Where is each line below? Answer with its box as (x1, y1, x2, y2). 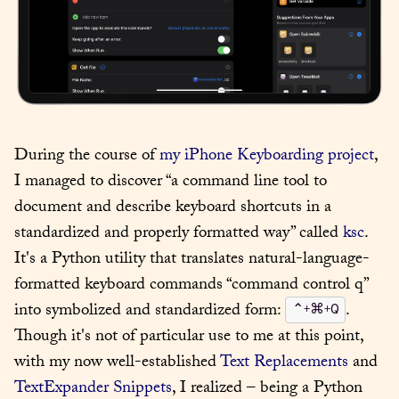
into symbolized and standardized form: (14, 297, 285, 327)
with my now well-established (14, 348, 220, 379)
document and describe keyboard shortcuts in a (14, 193, 331, 224)
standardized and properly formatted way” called (14, 219, 343, 249)
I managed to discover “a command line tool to (14, 167, 327, 198)
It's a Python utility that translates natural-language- (14, 245, 370, 275)
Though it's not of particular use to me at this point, (14, 322, 363, 353)
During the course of (14, 142, 159, 172)
